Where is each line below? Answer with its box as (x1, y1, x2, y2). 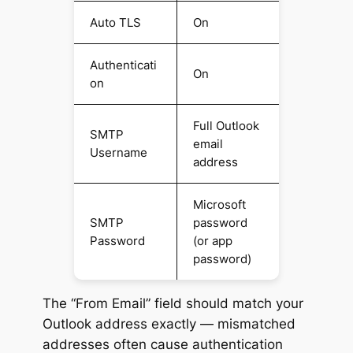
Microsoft (192, 196, 246, 212)
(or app (192, 232, 232, 248)
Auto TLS (89, 14, 141, 30)
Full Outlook (192, 117, 259, 133)
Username (89, 144, 147, 160)
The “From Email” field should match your (42, 295, 303, 311)
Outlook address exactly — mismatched (42, 315, 295, 332)
